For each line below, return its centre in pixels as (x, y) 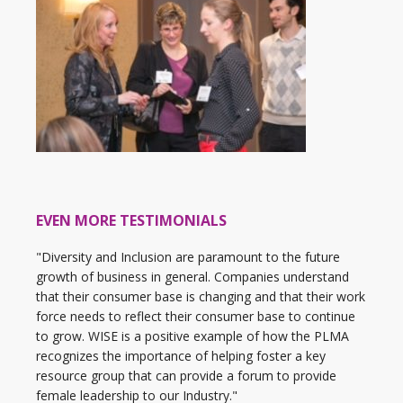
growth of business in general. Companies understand (193, 277)
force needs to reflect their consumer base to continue (196, 317)
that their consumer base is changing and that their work (201, 297)
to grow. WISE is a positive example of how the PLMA (193, 336)
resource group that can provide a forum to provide (186, 376)
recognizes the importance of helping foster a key (181, 356)
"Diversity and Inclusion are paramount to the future (188, 257)
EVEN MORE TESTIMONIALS (131, 221)
